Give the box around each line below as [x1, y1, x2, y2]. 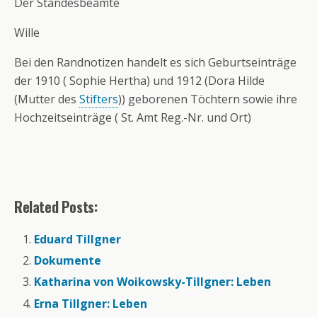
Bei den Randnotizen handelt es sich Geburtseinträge [14, 54, 296, 70]
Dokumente [34, 253, 102, 269]
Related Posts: [14, 196, 98, 217]
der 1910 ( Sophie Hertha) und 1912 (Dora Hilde [14, 73, 265, 88]
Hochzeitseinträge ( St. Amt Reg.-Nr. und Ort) [14, 110, 251, 125]
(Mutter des [14, 91, 79, 107]
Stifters [79, 91, 118, 107]
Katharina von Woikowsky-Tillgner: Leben [34, 274, 272, 290]
